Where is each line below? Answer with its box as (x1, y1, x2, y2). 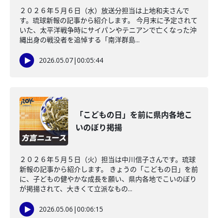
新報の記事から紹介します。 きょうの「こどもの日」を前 (19, 164, 198, 174)
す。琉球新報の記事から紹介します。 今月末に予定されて (19, 16, 198, 25)
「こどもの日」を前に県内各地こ (75, 109, 192, 120)
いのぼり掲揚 (75, 122, 122, 133)
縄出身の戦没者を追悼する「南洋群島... (19, 35, 140, 44)
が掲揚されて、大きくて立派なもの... (19, 184, 132, 193)
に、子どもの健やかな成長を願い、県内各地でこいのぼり (19, 174, 197, 183)
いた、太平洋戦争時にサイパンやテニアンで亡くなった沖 (19, 25, 197, 35)
